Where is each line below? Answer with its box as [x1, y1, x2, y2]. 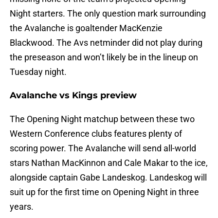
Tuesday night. [10, 67, 67, 77]
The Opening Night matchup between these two [10, 114, 195, 125]
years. [10, 201, 34, 212]
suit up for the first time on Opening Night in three [10, 187, 199, 198]
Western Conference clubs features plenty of [10, 128, 182, 139]
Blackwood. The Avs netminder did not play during [10, 37, 202, 48]
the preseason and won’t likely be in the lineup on [10, 52, 198, 63]
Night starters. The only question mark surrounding [10, 8, 206, 19]
